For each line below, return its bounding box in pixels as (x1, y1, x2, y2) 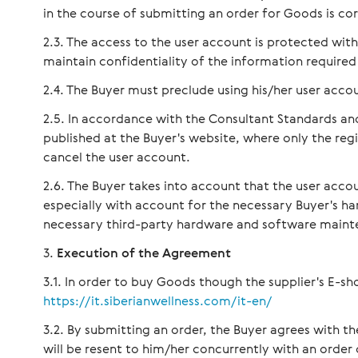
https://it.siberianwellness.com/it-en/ (43, 292, 272, 309)
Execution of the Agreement (57, 244, 231, 261)
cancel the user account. (43, 148, 190, 165)
